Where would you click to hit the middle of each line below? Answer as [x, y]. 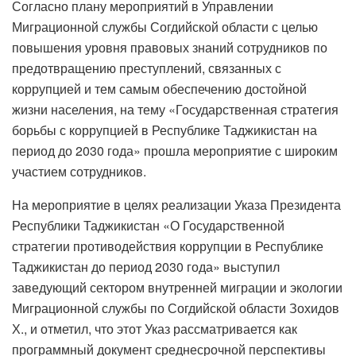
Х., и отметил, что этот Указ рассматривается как [155, 328]
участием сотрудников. [79, 171]
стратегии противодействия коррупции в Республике [168, 246]
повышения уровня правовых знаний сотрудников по [170, 47]
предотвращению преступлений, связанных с [147, 68]
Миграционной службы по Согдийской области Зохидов [176, 308]
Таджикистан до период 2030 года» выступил [146, 266]
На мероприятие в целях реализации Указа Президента [176, 204]
